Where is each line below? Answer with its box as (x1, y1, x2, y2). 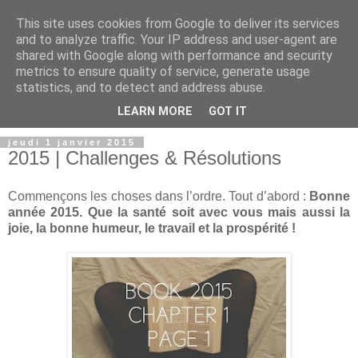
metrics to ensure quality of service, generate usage (16, 64, 310, 79)
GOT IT (209, 105, 247, 119)
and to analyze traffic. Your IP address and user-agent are (16, 32, 337, 47)
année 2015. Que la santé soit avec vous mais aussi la (8, 205, 350, 219)
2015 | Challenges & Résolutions (8, 147, 281, 169)
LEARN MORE (117, 105, 193, 119)
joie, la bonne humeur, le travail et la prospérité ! (8, 221, 299, 235)
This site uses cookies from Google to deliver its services (16, 16, 340, 31)
